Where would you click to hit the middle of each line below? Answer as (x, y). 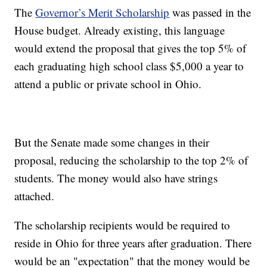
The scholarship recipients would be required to (122, 225)
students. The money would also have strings (116, 178)
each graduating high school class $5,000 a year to (129, 66)
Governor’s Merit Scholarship (103, 12)
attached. (35, 195)
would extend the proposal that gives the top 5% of (131, 48)
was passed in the (210, 12)
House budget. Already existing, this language (120, 30)
